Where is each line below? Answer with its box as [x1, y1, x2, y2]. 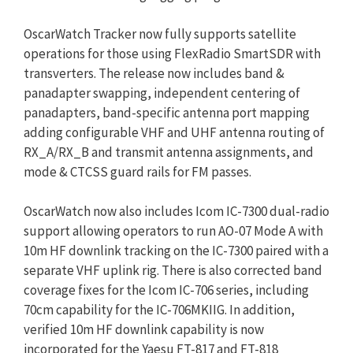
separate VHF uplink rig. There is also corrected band [24, 261, 322, 279]
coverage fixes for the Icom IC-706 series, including [24, 281, 309, 299]
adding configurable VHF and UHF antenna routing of [24, 123, 325, 141]
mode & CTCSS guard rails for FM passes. [24, 162, 251, 180]
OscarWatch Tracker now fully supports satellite [24, 24, 296, 43]
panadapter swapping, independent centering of [24, 84, 300, 102]
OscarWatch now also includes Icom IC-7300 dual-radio [24, 202, 329, 220]
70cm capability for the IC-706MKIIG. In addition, [24, 300, 295, 318]
